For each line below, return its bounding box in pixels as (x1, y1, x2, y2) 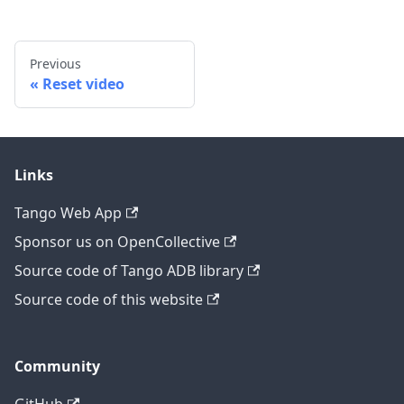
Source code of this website (14, 289, 203, 309)
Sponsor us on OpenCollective (14, 232, 220, 252)
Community (14, 356, 100, 376)
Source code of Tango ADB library (14, 261, 243, 280)
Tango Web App (14, 203, 122, 223)
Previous (30, 54, 81, 72)
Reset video (42, 73, 124, 94)
